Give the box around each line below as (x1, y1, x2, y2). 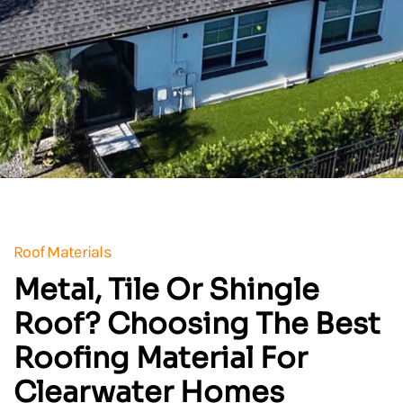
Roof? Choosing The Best (13, 305, 381, 342)
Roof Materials (13, 241, 111, 262)
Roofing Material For (13, 339, 308, 376)
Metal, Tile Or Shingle (13, 271, 319, 308)
